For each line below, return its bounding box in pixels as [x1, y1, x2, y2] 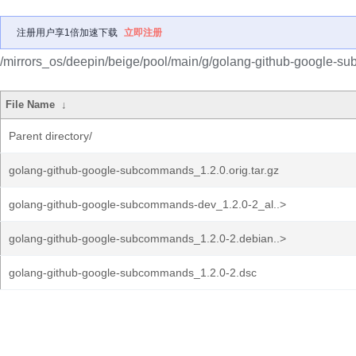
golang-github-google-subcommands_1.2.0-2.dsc [9, 266, 257, 279]
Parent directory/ [9, 130, 92, 142]
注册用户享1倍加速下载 [17, 27, 118, 38]
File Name [6, 99, 56, 110]
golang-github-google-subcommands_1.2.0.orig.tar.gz [9, 164, 279, 176]
